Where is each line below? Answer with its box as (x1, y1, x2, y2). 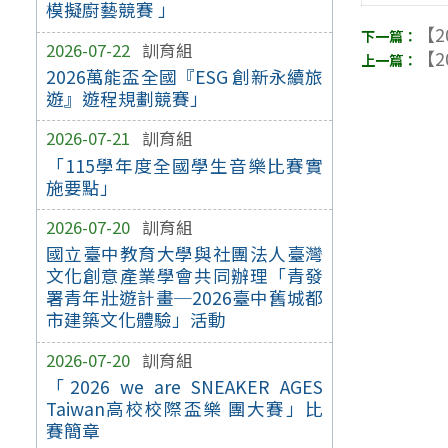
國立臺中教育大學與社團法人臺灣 (45, 241, 324, 267)
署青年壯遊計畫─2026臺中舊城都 (45, 285, 324, 311)
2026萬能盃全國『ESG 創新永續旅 (45, 63, 324, 89)
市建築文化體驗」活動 (45, 307, 226, 333)
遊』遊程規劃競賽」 (45, 85, 208, 111)
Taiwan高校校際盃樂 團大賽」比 (45, 396, 324, 422)
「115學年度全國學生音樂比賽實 (45, 152, 324, 178)
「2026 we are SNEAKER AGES (45, 374, 324, 400)
